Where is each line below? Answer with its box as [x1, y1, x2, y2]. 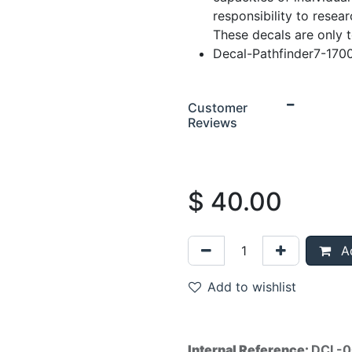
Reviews [188, 115, 237, 130]
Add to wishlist [207, 279, 296, 295]
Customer [188, 100, 247, 115]
